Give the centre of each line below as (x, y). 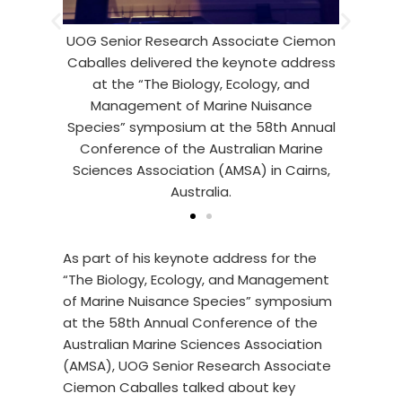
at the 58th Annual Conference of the (190, 323)
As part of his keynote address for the (190, 258)
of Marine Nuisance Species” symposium (197, 301)
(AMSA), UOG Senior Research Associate (197, 366)
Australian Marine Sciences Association (192, 345)
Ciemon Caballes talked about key (179, 388)
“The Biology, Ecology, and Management (196, 280)
